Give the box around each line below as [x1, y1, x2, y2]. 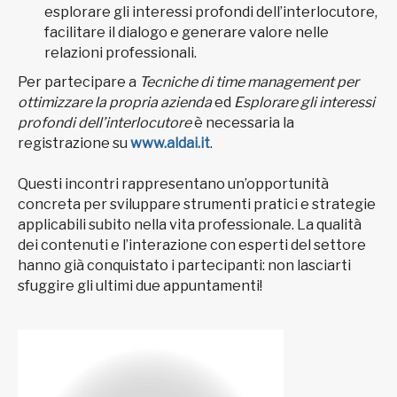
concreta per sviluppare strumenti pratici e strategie [18, 196, 376, 214]
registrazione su [18, 135, 130, 152]
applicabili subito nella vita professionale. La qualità [18, 216, 362, 234]
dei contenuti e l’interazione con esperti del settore [18, 237, 366, 254]
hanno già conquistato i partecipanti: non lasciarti [18, 257, 351, 275]
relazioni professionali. [44, 43, 197, 61]
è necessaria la [191, 114, 294, 132]
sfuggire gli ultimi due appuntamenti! [18, 277, 262, 295]
